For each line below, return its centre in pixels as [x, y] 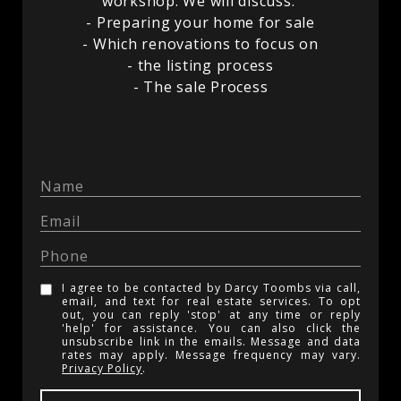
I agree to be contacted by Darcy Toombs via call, [211, 288]
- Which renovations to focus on [200, 44]
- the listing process [200, 65]
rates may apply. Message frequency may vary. [211, 355]
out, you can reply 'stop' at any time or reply [211, 315]
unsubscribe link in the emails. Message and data [211, 341]
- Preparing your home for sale [200, 22]
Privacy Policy [102, 368]
